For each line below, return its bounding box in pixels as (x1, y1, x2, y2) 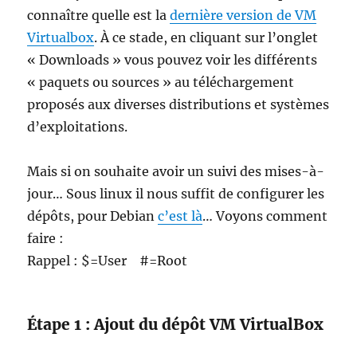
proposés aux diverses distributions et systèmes (27, 96, 330, 112)
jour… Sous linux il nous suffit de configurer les (27, 186, 325, 202)
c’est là (158, 208, 203, 224)
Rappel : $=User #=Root (27, 253, 188, 269)
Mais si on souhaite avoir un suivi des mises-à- (27, 163, 325, 179)
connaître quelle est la (27, 7, 171, 23)
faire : (27, 230, 65, 246)
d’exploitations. (27, 119, 128, 135)
